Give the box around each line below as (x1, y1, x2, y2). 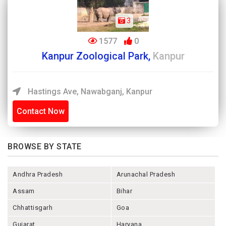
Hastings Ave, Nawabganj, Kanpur (26, 87, 152, 96)
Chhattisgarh (13, 204, 52, 211)
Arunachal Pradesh (116, 171, 176, 178)
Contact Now (17, 106, 65, 116)
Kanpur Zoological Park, (41, 50, 153, 62)
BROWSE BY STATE (8, 142, 82, 151)
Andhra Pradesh (13, 171, 63, 178)
